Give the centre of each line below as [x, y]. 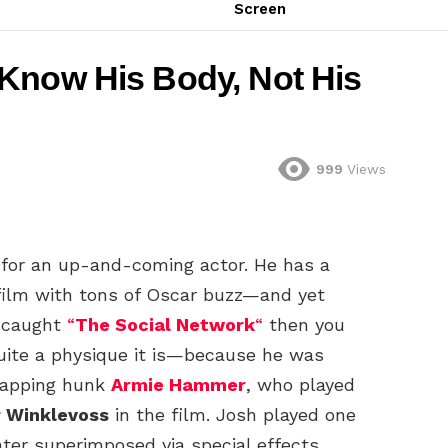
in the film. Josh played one [232, 415]
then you [304, 325]
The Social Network [165, 325]
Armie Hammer [178, 385]
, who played [300, 385]
